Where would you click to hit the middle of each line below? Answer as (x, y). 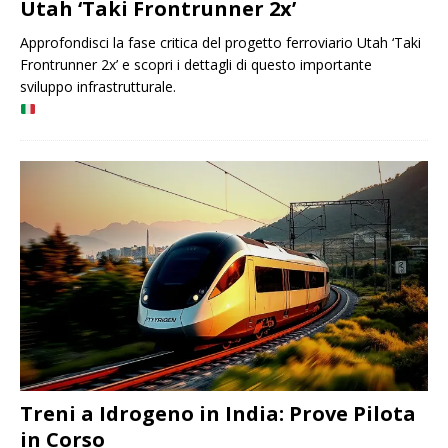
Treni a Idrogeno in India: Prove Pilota (218, 413)
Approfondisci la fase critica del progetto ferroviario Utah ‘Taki (220, 43)
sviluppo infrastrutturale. (98, 87)
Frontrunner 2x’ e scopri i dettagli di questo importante (196, 65)
